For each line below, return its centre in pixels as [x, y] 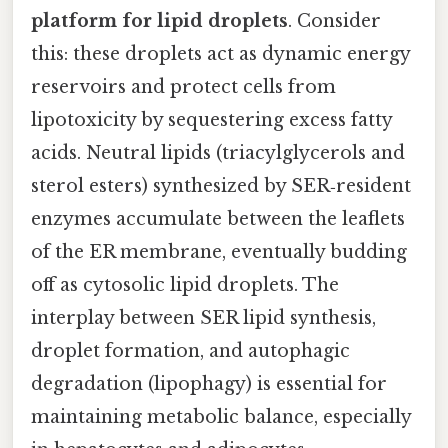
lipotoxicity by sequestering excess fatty [211, 120]
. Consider [334, 21]
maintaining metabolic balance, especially [221, 417]
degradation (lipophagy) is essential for [209, 384]
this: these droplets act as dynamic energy [220, 54]
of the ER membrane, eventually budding [219, 252]
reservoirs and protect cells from [183, 87]
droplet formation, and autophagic [190, 351]
